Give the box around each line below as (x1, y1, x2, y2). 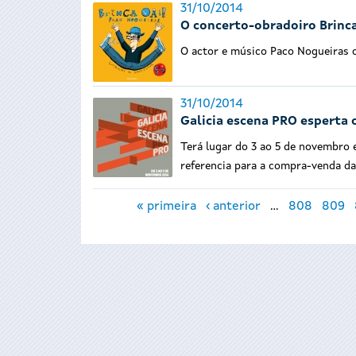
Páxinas (93, 184, 159, 202)
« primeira (137, 200, 196, 214)
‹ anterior (206, 200, 261, 214)
